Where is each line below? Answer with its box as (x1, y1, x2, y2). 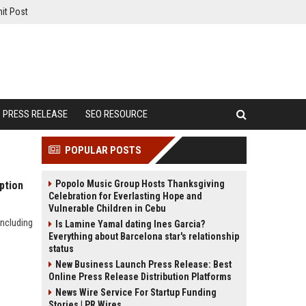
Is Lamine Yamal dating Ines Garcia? (55, 219, 205, 229)
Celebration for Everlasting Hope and (48, 191, 202, 201)
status (48, 243, 74, 254)
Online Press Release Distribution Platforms (48, 271, 232, 282)
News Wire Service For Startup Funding (55, 287, 217, 298)
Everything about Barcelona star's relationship (48, 231, 239, 242)
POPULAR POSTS (65, 144, 141, 156)
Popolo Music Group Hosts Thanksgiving (55, 178, 225, 189)
